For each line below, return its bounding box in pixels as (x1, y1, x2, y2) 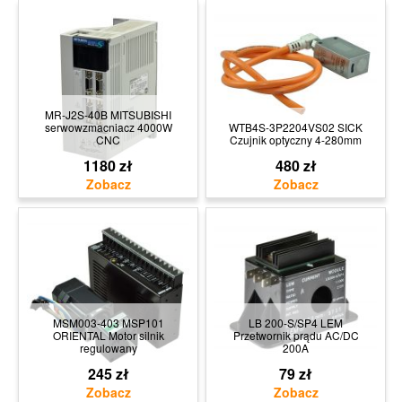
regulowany (79, 340, 137, 356)
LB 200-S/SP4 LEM (249, 315, 343, 331)
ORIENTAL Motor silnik (52, 328, 164, 344)
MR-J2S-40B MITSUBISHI (45, 107, 171, 123)
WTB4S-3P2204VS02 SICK (229, 119, 363, 135)
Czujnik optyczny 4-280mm (230, 132, 362, 148)
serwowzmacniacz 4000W (44, 119, 172, 135)
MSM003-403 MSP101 (52, 315, 164, 331)
